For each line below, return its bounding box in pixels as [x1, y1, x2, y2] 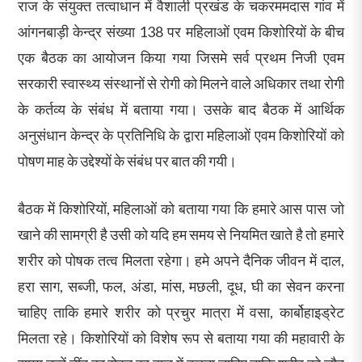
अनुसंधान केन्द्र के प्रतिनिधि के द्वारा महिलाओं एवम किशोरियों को [18, 126, 344, 145]
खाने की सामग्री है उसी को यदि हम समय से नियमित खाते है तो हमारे [18, 225, 344, 244]
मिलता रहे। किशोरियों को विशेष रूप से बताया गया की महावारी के [18, 329, 344, 347]
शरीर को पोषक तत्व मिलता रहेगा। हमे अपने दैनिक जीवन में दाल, [18, 251, 344, 270]
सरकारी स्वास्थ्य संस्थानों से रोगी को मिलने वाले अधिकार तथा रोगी [18, 74, 344, 93]
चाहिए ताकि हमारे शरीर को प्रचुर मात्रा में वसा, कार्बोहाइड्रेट [18, 303, 344, 322]
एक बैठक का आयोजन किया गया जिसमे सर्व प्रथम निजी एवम [18, 48, 344, 67]
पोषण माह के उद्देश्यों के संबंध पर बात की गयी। [18, 152, 238, 170]
